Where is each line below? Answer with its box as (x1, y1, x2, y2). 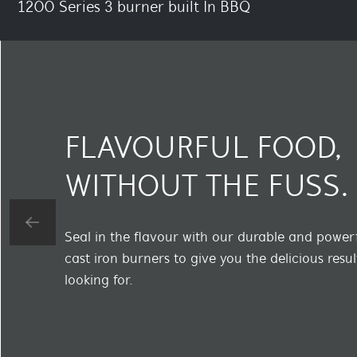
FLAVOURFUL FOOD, (65, 134, 343, 167)
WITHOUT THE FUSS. (65, 172, 349, 205)
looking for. (65, 273, 137, 289)
